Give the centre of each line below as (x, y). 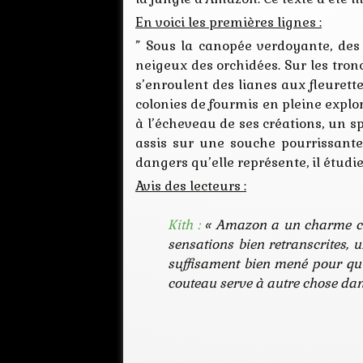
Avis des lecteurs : (191, 186)
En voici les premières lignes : (228, 23)
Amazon (241, 225)
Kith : (184, 225)
